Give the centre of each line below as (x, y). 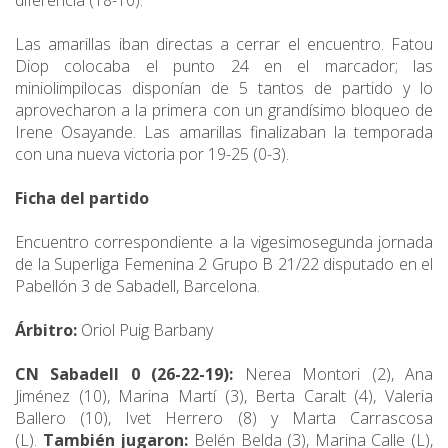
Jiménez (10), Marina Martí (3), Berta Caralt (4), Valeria (224, 396)
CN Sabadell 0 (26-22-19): (124, 374)
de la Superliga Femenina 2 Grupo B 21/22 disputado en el (224, 264)
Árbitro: (46, 330)
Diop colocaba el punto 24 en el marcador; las (224, 66)
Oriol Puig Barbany (145, 330)
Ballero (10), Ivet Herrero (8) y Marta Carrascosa (224, 418)
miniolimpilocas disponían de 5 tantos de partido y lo (224, 88)
